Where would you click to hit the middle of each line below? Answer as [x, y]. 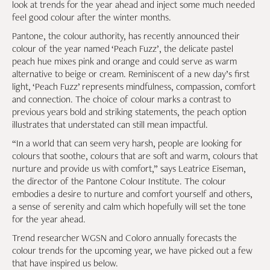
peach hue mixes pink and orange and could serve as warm [124, 61]
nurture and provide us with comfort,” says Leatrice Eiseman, [129, 168]
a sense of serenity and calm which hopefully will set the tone [129, 206]
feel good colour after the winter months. [92, 17]
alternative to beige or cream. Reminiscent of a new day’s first [131, 74]
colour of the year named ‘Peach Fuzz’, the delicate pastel [123, 49]
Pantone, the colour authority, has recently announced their [126, 36]
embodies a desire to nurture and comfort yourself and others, [132, 194]
